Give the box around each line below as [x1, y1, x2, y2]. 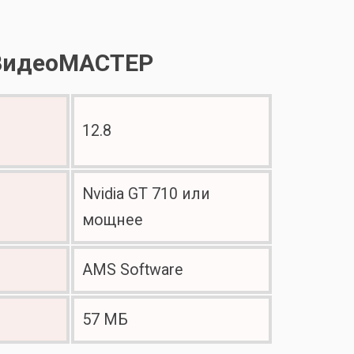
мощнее [82, 211, 143, 229]
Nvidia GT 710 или [82, 185, 210, 203]
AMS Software [82, 261, 183, 279]
